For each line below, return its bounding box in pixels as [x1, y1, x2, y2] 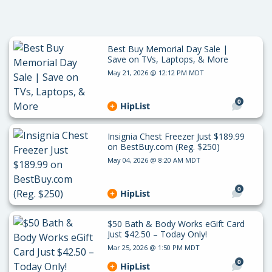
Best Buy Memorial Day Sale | [107, 43, 228, 55]
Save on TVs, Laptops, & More [107, 53, 228, 65]
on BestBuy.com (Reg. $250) [107, 141, 220, 152]
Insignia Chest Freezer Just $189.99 [107, 131, 245, 142]
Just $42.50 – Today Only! [107, 228, 207, 240]
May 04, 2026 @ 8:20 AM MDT [107, 155, 200, 165]
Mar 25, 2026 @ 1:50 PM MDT [107, 243, 200, 252]
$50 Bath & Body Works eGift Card [107, 218, 245, 229]
